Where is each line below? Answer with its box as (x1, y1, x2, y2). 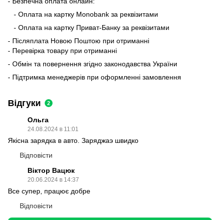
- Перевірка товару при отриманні (8, 47, 119, 55)
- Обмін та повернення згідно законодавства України (8, 60, 179, 68)
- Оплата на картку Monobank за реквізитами (8, 10, 160, 19)
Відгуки (8, 98, 41, 109)
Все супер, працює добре (8, 187, 90, 195)
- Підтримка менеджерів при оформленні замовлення (8, 73, 181, 82)
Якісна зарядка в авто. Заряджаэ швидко (8, 137, 138, 145)
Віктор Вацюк (27, 166, 75, 175)
